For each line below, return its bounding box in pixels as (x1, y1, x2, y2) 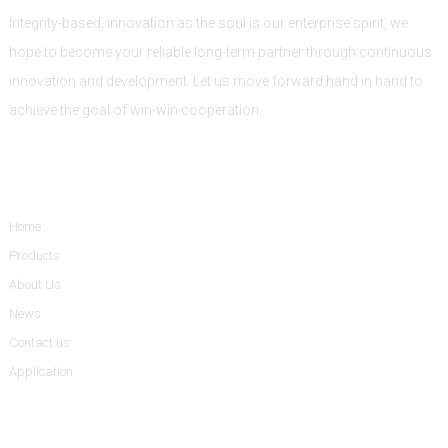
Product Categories (8, 423, 157, 444)
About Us (8, 276, 61, 292)
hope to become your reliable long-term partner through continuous (8, 43, 432, 60)
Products (8, 247, 60, 263)
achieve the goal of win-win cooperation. (8, 101, 262, 118)
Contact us (8, 334, 70, 350)
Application (8, 363, 73, 379)
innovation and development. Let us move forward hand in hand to (8, 72, 423, 89)
